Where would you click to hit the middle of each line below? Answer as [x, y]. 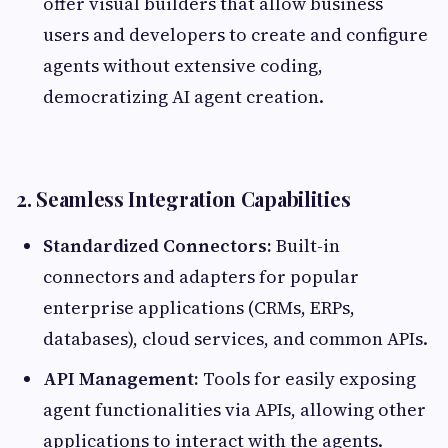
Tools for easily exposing [307, 378]
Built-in [306, 245]
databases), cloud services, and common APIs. [235, 338]
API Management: [121, 378]
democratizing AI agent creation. [183, 96]
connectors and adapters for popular [201, 276]
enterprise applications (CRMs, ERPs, [199, 307]
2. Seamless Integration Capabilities [183, 198]
